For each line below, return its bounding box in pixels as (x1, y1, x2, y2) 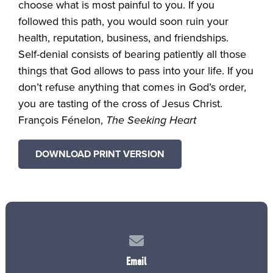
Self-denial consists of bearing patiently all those (18, 46, 247, 63)
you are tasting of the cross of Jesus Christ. (18, 96, 238, 112)
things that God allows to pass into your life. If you (18, 63, 254, 79)
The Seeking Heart (106, 112, 197, 129)
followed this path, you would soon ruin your (18, 13, 229, 30)
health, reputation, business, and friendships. (18, 30, 232, 46)
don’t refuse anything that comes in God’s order (18, 79, 245, 96)
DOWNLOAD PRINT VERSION (35, 147, 165, 161)
